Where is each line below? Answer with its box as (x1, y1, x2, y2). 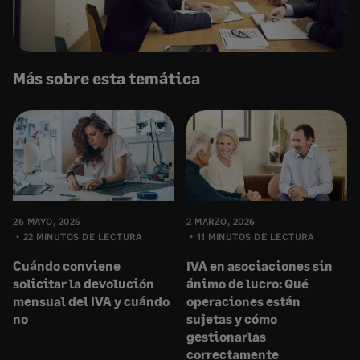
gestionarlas (186, 328, 266, 344)
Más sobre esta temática (13, 68, 200, 88)
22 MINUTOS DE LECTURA (22, 230, 141, 243)
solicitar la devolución (13, 275, 154, 291)
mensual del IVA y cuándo (13, 292, 170, 309)
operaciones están (186, 292, 301, 309)
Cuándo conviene (13, 257, 121, 273)
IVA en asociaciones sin (186, 257, 333, 273)
